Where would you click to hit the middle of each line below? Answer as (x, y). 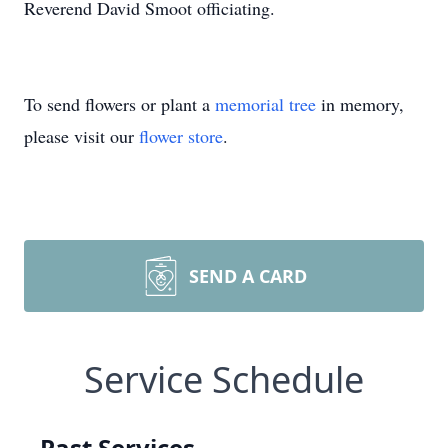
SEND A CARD (248, 276)
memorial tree (265, 104)
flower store (181, 136)
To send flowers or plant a (119, 104)
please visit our (81, 136)
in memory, (360, 104)
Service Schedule (224, 379)
